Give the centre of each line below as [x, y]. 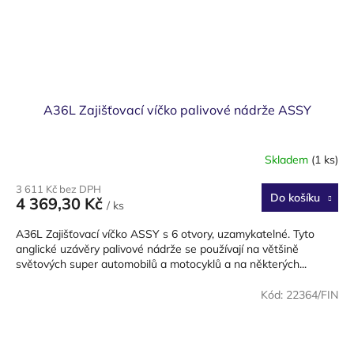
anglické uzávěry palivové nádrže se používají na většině [157, 249]
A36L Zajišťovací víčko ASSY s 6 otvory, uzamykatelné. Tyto [165, 234]
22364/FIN [312, 295]
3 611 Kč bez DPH [58, 189]
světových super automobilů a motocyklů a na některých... [161, 264]
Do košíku [295, 198]
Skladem [288, 159]
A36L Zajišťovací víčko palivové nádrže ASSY [177, 110]
